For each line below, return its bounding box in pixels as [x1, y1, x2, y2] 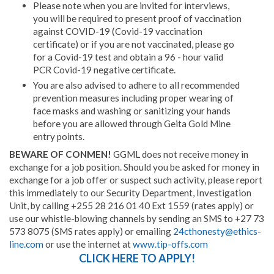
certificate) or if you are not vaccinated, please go [32, 39, 234, 50]
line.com [9, 238, 43, 250]
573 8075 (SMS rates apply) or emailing [9, 225, 173, 237]
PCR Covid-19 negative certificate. [32, 64, 176, 76]
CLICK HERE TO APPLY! [79, 251, 195, 265]
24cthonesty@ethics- [173, 225, 261, 237]
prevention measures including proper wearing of [32, 92, 234, 104]
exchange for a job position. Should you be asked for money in [9, 161, 259, 172]
